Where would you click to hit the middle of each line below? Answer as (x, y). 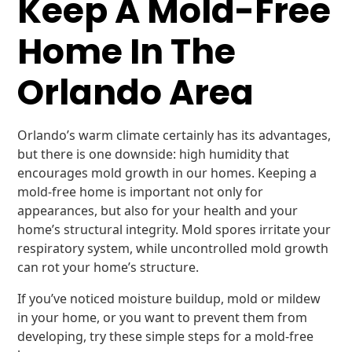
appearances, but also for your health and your (158, 211)
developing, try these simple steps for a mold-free (166, 336)
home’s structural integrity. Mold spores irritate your (174, 229)
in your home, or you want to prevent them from (163, 317)
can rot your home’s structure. (108, 267)
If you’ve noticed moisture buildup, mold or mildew (169, 299)
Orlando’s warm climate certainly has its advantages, (174, 135)
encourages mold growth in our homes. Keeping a (167, 173)
